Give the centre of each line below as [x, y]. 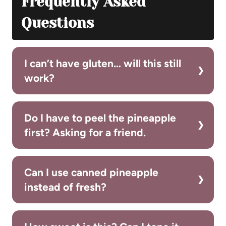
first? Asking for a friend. [85, 133]
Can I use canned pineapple [91, 173]
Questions [58, 23]
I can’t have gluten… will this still [103, 64]
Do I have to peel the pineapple [100, 118]
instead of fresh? [65, 187]
